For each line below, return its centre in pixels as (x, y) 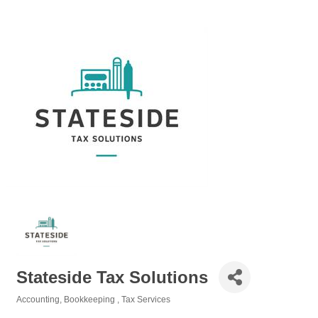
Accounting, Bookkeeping (67, 300)
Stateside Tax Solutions (112, 277)
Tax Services (146, 300)
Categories (38, 309)
